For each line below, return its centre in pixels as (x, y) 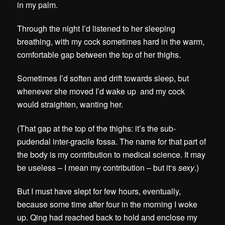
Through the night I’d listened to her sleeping (96, 29)
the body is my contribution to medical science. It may (111, 154)
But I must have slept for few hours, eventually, (99, 191)
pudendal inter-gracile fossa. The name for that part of (112, 141)
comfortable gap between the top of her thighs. (100, 55)
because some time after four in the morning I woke (107, 204)
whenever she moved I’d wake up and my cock (101, 91)
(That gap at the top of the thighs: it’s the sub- (97, 128)
